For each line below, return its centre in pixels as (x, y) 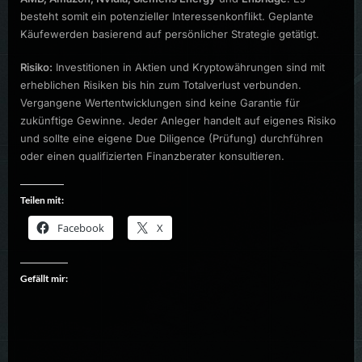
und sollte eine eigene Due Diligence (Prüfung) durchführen (172, 139)
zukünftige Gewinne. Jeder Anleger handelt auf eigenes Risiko (178, 121)
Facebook (81, 228)
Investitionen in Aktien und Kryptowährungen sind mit (189, 67)
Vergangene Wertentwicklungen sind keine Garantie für (160, 103)
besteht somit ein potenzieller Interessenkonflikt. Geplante (167, 16)
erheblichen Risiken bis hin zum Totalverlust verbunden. (161, 85)
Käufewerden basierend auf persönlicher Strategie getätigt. (170, 34)
